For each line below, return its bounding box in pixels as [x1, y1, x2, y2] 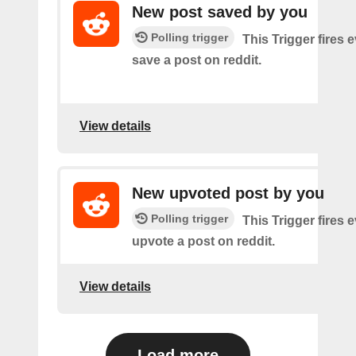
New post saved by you [132, 2, 308, 21]
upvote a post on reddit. [132, 234, 275, 248]
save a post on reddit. [132, 52, 261, 67]
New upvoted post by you [132, 184, 324, 202]
